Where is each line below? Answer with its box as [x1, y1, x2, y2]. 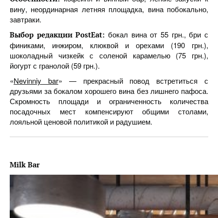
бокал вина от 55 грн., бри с [108, 29, 208, 39]
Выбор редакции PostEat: [10, 30, 108, 39]
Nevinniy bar [14, 75, 58, 86]
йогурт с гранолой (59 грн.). [10, 60, 100, 71]
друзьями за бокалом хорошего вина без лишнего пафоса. [10, 86, 208, 96]
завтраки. [10, 14, 41, 24]
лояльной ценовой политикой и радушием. [10, 116, 152, 127]
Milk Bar [10, 160, 39, 169]
